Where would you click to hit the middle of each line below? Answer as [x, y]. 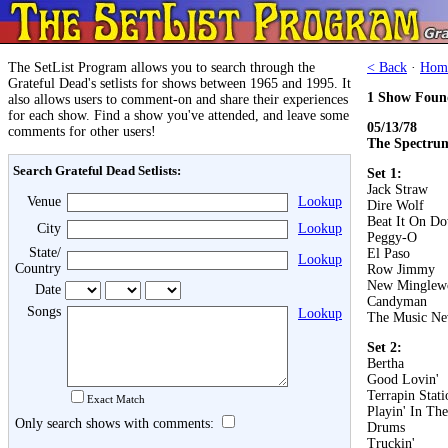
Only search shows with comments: [116, 423]
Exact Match [116, 399]
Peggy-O [392, 237]
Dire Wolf [395, 205]
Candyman [397, 301]
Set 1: [384, 173]
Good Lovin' [403, 379]
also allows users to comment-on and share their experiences [178, 99]
